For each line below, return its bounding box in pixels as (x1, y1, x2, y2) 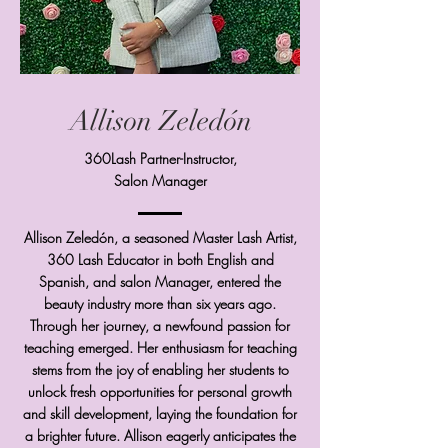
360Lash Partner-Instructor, (83, 148, 237, 168)
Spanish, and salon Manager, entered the (39, 271, 281, 291)
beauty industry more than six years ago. (44, 293, 276, 313)
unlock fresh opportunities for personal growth (28, 381, 292, 401)
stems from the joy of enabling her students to (31, 359, 289, 379)
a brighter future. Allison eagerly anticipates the (24, 425, 296, 445)
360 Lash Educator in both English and (46, 249, 274, 269)
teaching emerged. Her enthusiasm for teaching (23, 337, 297, 357)
